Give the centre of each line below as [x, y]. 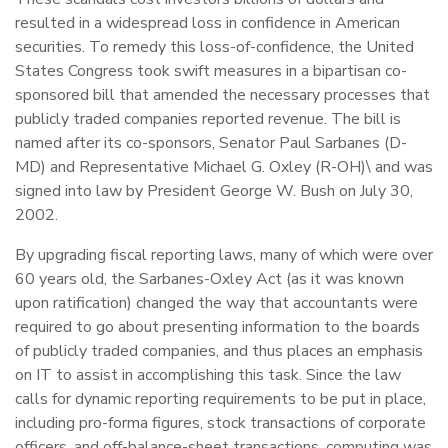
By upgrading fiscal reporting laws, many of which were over [224, 255]
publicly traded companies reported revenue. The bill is [208, 119]
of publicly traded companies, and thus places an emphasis [219, 351]
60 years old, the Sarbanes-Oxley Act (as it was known [209, 279]
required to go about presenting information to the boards [217, 327]
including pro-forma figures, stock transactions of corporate [220, 423]
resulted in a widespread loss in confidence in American [207, 23]
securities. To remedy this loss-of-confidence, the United [214, 47]
